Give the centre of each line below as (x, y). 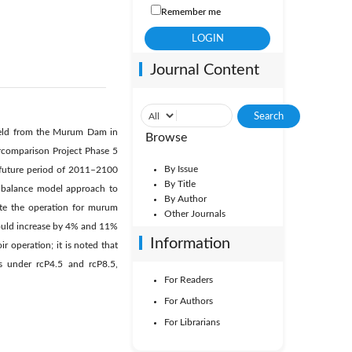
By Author (185, 199)
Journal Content (204, 70)
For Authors (188, 301)
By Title (180, 184)
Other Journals (194, 214)
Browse (166, 137)
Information (190, 244)
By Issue (181, 169)
